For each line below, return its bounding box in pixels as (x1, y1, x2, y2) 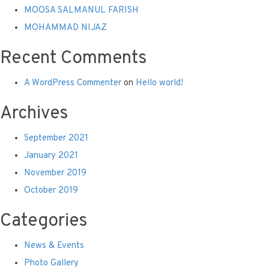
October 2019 (24, 184, 78, 196)
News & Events (24, 240, 84, 252)
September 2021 (24, 132, 88, 144)
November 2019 (24, 167, 86, 179)
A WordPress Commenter (24, 77, 121, 89)
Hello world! (136, 77, 183, 89)
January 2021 (24, 150, 78, 162)
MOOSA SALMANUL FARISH (24, 4, 139, 16)
